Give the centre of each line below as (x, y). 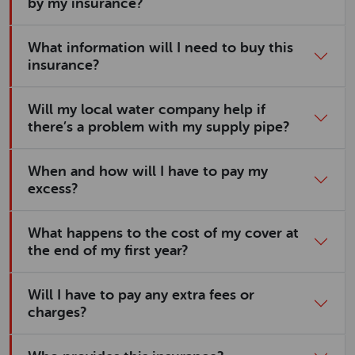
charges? (57, 312)
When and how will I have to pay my (148, 171)
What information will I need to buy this (160, 48)
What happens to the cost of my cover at (163, 233)
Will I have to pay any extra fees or (141, 295)
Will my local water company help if (147, 109)
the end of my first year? (108, 250)
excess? (53, 189)
